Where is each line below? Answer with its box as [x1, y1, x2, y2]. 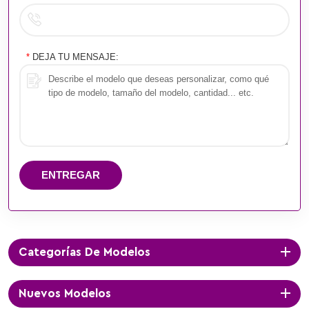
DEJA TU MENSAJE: [30, 51, 119, 62]
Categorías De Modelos [19, 246, 150, 258]
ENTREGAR [41, 168, 100, 181]
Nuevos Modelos [19, 287, 111, 299]
